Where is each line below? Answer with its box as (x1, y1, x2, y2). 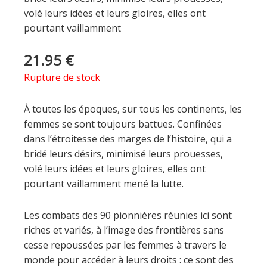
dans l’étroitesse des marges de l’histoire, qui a (24, 132, 232, 145)
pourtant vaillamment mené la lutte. (24, 176, 184, 190)
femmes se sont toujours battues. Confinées (24, 117, 222, 131)
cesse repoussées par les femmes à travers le (24, 238, 226, 252)
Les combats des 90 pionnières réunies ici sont (24, 208, 232, 222)
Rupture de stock (24, 70, 100, 84)
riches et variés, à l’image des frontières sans (24, 223, 224, 237)
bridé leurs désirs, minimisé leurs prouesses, (24, 147, 223, 160)
